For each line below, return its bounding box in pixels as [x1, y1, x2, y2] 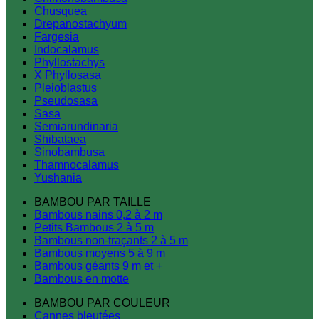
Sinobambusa [34, 146, 105, 158]
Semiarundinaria [34, 120, 118, 132]
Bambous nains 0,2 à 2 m [34, 209, 162, 221]
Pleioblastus [34, 82, 97, 94]
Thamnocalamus [34, 159, 119, 171]
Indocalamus [34, 43, 99, 56]
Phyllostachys [34, 56, 105, 68]
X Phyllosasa [34, 69, 101, 81]
